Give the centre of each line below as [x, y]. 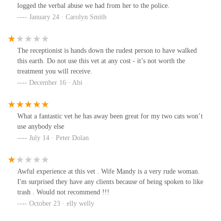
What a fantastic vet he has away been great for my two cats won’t [110, 116]
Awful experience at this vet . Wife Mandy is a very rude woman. [109, 171]
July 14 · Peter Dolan [59, 138]
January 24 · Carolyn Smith [68, 17]
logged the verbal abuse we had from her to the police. [93, 5]
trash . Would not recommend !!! [63, 192]
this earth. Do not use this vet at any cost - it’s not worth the [101, 61]
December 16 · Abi [56, 82]
